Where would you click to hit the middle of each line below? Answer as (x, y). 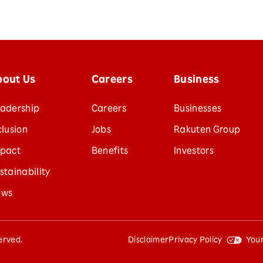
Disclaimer (149, 240)
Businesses (198, 109)
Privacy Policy (195, 240)
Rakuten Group (207, 131)
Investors (194, 152)
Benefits (110, 152)
